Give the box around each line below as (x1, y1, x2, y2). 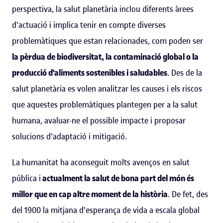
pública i (12, 172, 41, 184)
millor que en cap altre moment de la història (12, 188, 168, 200)
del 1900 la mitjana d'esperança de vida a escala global (12, 204, 200, 216)
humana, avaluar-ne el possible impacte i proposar (12, 114, 186, 126)
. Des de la (167, 67, 202, 78)
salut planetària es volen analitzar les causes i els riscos (12, 83, 202, 94)
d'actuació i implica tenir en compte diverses (12, 19, 166, 30)
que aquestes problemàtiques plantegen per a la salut (12, 99, 198, 110)
